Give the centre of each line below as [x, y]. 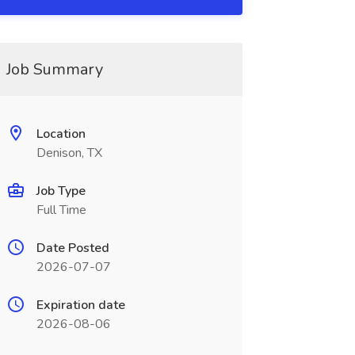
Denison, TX [69, 153]
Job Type [61, 191]
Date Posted [73, 248]
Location [61, 134]
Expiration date [80, 305]
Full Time [61, 210]
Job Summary [54, 69]
